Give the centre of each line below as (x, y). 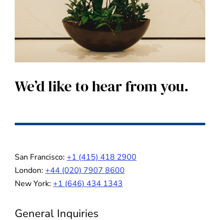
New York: (34, 184)
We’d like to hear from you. (102, 86)
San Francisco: (41, 157)
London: (30, 171)
